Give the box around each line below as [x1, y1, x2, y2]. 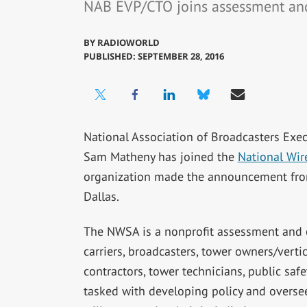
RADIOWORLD [97, 36, 160, 49]
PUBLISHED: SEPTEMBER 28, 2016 [83, 50, 224, 63]
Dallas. [83, 188, 119, 205]
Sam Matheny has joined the [83, 149, 238, 165]
